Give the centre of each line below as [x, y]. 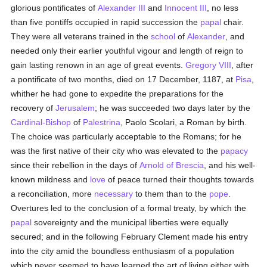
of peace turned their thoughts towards [180, 179]
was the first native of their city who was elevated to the [116, 151]
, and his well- [230, 165]
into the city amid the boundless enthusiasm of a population [123, 251]
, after [243, 65]
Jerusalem [75, 108]
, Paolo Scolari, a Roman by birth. [184, 122]
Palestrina [102, 122]
